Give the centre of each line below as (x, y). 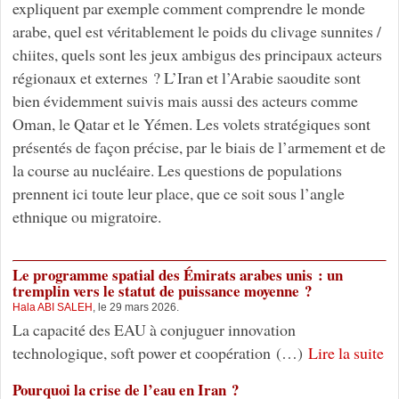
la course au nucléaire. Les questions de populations (177, 171)
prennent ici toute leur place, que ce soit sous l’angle (178, 194)
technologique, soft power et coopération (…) (160, 353)
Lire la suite (346, 353)
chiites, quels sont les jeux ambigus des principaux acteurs (197, 55)
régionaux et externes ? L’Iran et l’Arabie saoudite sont (186, 78)
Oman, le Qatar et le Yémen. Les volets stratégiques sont (191, 124)
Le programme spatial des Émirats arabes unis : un (177, 275)
